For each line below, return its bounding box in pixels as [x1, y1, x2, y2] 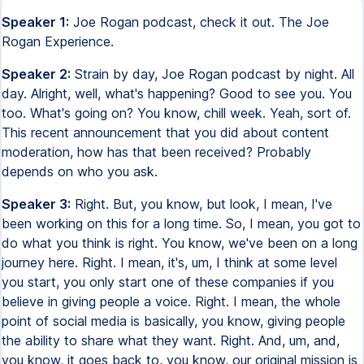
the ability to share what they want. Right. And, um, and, [2, 332, 340, 349]
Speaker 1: [2, 14, 69, 30]
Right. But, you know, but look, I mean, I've [71, 196, 332, 212]
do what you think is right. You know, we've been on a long [2, 235, 357, 251]
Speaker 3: [2, 196, 71, 212]
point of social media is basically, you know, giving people [2, 313, 345, 329]
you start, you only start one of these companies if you [2, 274, 334, 290]
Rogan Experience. [2, 33, 114, 50]
